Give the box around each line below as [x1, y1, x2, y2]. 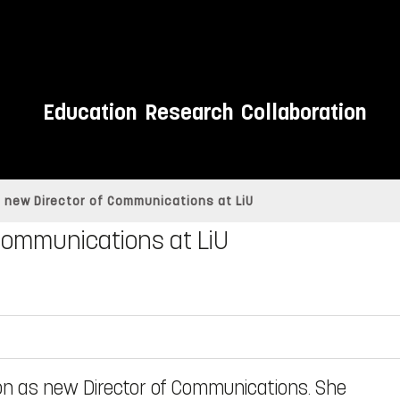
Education [42, 98, 137, 127]
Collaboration [240, 98, 366, 127]
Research [144, 98, 233, 127]
